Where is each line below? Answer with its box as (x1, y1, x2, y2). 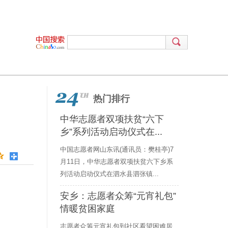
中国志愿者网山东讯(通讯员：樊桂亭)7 (60, 146, 174, 153)
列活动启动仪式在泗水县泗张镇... (60, 170, 159, 178)
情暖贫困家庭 (60, 204, 115, 214)
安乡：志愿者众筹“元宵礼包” (60, 191, 176, 201)
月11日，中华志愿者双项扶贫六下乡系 (60, 158, 173, 165)
